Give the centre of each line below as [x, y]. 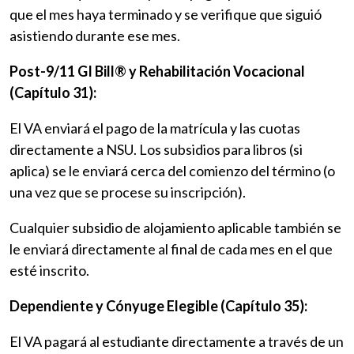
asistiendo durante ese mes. [95, 36]
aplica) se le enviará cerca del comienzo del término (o [172, 171]
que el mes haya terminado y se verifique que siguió [166, 15]
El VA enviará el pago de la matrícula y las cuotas [155, 128]
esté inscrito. [49, 271]
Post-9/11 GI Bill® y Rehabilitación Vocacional [157, 72]
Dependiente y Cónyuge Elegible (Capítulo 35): [158, 306]
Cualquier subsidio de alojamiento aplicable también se [175, 228]
